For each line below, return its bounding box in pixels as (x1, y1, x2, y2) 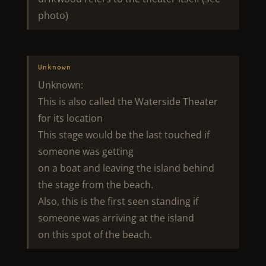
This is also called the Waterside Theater (37, 95, 218, 108)
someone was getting (37, 145, 134, 158)
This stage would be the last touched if (37, 128, 210, 141)
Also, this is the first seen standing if (37, 195, 198, 208)
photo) (37, 9, 68, 22)
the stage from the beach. (37, 178, 153, 191)
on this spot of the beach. (37, 228, 152, 241)
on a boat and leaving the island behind (37, 161, 214, 175)
